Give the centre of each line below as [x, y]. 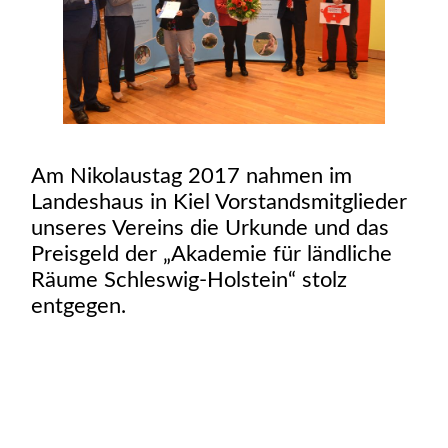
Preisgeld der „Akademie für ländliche [212, 253]
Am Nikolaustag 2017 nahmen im [192, 175]
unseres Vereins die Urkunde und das [210, 227]
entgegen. [79, 305]
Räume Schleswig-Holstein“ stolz [189, 279]
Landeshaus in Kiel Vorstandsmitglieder [219, 201]
